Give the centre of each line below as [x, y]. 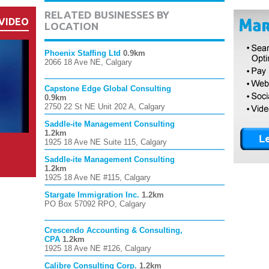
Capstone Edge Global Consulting [108, 89]
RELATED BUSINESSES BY [107, 15]
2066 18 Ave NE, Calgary [88, 62]
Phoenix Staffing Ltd [83, 53]
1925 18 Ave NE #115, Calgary [98, 177]
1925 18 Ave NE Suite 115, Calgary [106, 142]
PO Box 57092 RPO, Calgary [95, 204]
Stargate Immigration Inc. [92, 195]
